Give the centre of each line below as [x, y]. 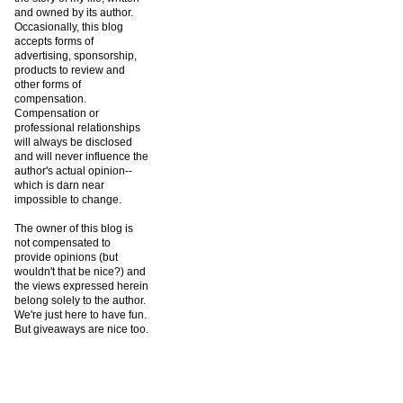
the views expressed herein [81, 287]
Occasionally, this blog [69, 27]
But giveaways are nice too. [81, 330]
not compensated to [63, 243]
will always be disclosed [73, 143]
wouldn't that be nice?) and [80, 272]
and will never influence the [81, 157]
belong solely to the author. [80, 301]
